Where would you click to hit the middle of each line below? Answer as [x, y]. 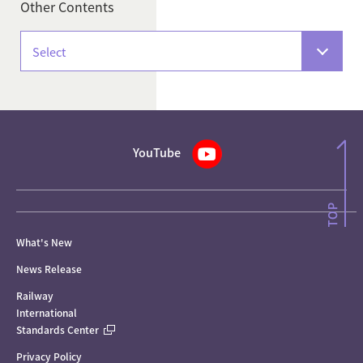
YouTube [156, 152]
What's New [44, 242]
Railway [35, 296]
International [47, 313]
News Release [49, 269]
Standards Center [58, 330]
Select [49, 51]
